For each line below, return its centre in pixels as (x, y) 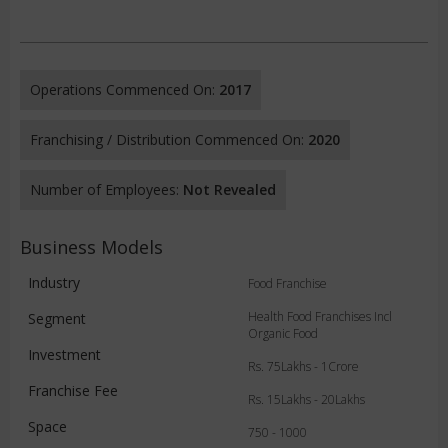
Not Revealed (229, 189)
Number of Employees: (106, 189)
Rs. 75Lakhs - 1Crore (303, 366)
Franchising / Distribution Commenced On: (169, 139)
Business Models (91, 247)
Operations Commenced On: (124, 89)
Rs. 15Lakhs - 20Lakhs (306, 399)
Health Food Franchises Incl (320, 316)
